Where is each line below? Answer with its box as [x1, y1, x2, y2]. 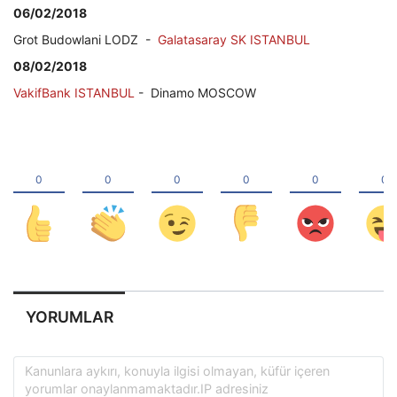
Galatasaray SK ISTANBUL [158, 31, 310, 47]
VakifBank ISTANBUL [13, 84, 138, 100]
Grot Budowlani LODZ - [13, 31, 158, 47]
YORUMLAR [25, 307, 113, 326]
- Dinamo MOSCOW [138, 84, 256, 100]
